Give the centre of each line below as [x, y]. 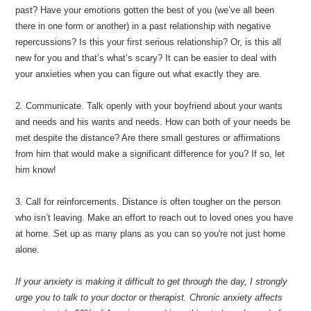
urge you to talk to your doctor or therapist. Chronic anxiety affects [149, 297]
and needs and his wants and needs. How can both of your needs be [153, 122]
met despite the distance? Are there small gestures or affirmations [148, 138]
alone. [28, 250]
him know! [36, 170]
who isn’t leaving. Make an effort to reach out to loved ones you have [154, 218]
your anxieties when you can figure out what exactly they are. [139, 74]
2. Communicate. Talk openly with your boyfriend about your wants [149, 106]
